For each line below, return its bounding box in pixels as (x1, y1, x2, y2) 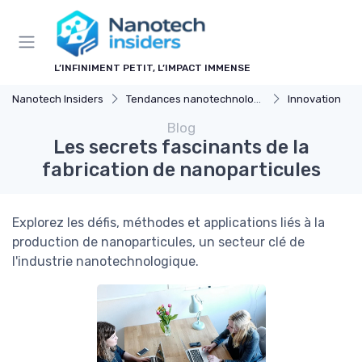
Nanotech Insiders (12, 92, 103, 105)
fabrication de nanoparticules (41, 158, 321, 181)
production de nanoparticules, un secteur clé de (12, 234, 305, 250)
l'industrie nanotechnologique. (12, 253, 199, 269)
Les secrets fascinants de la (53, 135, 309, 158)
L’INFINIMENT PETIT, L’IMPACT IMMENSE (54, 61, 250, 74)
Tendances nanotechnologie (126, 92, 254, 105)
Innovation (288, 92, 341, 105)
